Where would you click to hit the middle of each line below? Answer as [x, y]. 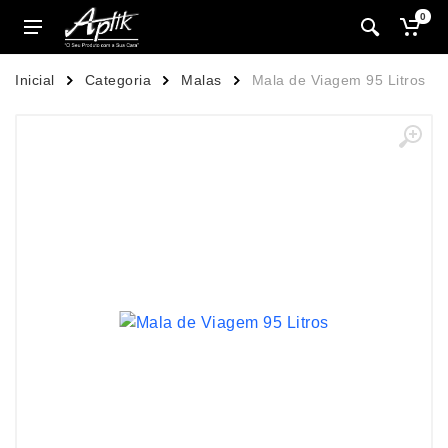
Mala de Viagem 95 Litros [338, 80]
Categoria [117, 80]
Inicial [35, 80]
